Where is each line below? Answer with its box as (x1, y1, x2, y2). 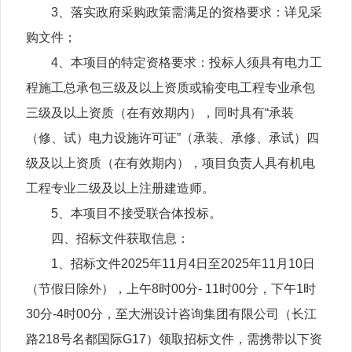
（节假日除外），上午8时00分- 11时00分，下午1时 (26, 281, 317, 295)
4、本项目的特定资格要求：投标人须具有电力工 (51, 55, 323, 69)
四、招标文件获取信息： (51, 231, 190, 245)
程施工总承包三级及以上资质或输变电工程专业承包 (26, 80, 316, 94)
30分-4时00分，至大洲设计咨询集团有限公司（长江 (26, 306, 317, 321)
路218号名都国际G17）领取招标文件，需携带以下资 (26, 332, 323, 346)
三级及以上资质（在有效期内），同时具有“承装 (26, 105, 295, 119)
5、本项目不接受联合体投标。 (51, 206, 222, 220)
